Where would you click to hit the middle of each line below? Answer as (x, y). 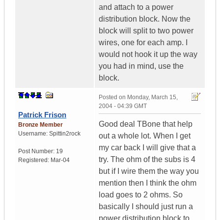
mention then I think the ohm (148, 183)
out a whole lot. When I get (145, 136)
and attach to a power (136, 7)
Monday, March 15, (152, 97)
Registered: (34, 160)
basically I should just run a (146, 207)
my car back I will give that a (147, 148)
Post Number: (37, 151)
